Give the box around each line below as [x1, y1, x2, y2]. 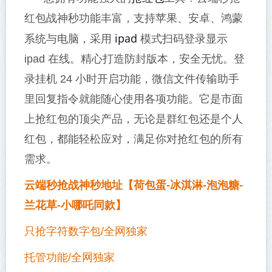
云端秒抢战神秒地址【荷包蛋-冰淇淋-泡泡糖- [24, 179, 243, 191]
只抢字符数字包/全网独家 [24, 225, 148, 237]
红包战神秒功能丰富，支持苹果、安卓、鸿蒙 [24, 12, 243, 24]
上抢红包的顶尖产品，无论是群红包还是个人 [24, 113, 243, 125]
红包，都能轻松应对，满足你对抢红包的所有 [24, 133, 243, 145]
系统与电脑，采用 [24, 33, 115, 45]
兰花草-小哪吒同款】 [24, 199, 126, 211]
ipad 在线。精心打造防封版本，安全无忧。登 [24, 53, 245, 65]
